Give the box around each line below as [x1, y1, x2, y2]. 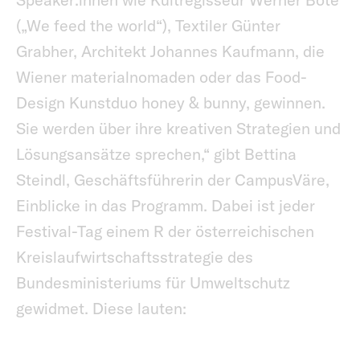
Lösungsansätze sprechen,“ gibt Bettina [16, 144, 297, 165]
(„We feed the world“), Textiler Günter [16, 15, 280, 36]
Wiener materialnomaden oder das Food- [16, 67, 307, 88]
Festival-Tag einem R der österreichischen [16, 221, 314, 242]
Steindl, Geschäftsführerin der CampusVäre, [16, 170, 329, 190]
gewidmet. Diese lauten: [16, 298, 190, 319]
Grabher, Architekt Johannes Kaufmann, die [16, 41, 325, 62]
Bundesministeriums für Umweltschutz [16, 272, 290, 293]
